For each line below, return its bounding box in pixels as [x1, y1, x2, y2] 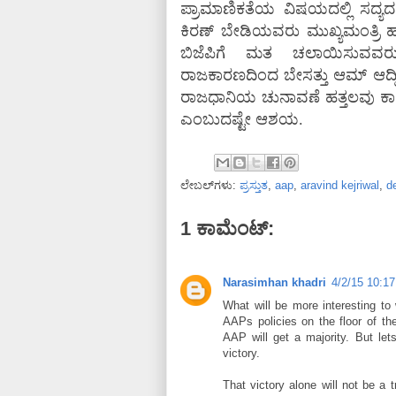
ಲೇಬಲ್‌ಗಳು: [180, 179, 240, 192]
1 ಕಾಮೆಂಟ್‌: [180, 217, 274, 240]
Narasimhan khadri [223, 276, 326, 289]
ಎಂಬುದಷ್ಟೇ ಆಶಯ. [180, 110, 303, 128]
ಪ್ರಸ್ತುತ [240, 179, 268, 192]
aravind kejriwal [301, 179, 379, 192]
